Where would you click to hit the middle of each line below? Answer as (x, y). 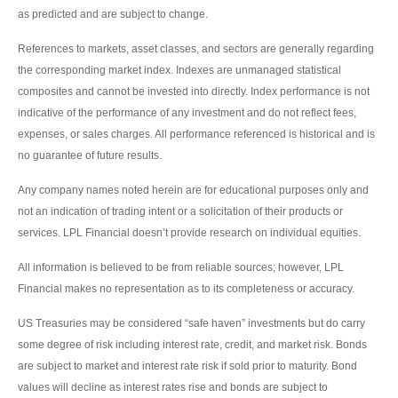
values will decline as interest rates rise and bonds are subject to (173, 387)
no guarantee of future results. (90, 155)
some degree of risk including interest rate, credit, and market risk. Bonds (192, 344)
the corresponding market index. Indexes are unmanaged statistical (179, 70)
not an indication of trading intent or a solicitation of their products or (180, 211)
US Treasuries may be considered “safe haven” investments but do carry (191, 323)
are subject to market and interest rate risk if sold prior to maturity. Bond (187, 366)
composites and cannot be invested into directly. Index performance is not (194, 91)
